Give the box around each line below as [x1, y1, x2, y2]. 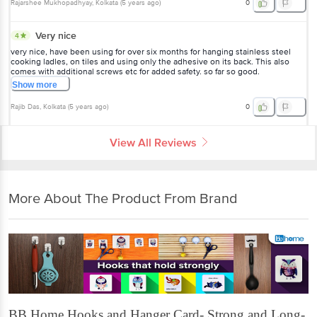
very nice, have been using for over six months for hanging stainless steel [11, 46, 291, 57]
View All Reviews [110, 135, 197, 150]
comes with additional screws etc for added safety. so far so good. [11, 66, 260, 77]
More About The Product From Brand [8, 190, 238, 208]
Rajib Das [11, 102, 40, 111]
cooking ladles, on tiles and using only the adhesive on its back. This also [11, 56, 289, 67]
